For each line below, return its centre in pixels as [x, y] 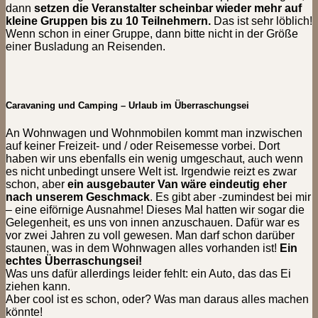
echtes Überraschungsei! [74, 261]
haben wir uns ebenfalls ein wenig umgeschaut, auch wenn [154, 158]
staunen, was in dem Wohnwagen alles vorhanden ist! [143, 248]
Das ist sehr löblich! [262, 21]
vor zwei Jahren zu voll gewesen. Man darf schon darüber [150, 235]
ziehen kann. [38, 286]
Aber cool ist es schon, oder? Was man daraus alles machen [157, 299]
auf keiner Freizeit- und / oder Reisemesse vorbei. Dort [143, 146]
